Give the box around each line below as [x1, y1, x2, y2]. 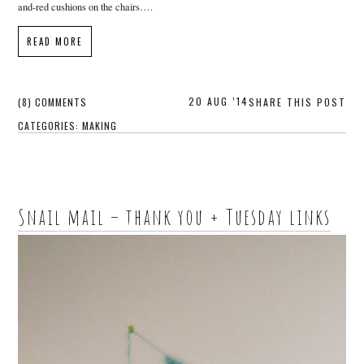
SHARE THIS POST [248, 94, 346, 109]
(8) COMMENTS [18, 94, 88, 109]
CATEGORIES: [18, 118, 83, 132]
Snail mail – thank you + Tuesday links [18, 203, 331, 232]
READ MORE [27, 34, 84, 48]
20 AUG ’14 [188, 93, 249, 108]
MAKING [82, 118, 118, 132]
